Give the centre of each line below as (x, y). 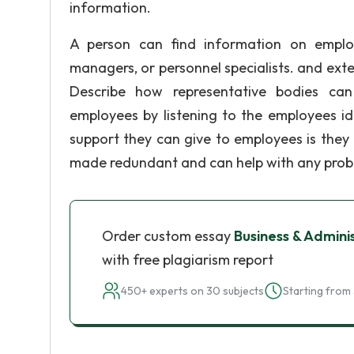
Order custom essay (168, 236)
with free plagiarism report (188, 260)
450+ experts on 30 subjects (192, 291)
